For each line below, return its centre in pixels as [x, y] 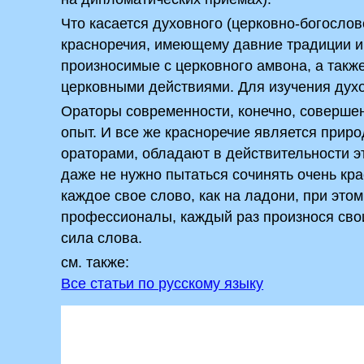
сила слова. [102, 238]
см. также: [95, 262]
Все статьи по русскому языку [162, 284]
